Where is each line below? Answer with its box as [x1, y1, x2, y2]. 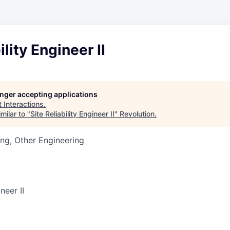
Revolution [120, 109, 155, 118]
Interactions [4, 100, 44, 108]
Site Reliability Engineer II [30, 109, 114, 118]
